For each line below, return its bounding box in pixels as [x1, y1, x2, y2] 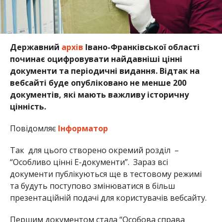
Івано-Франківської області [83, 41, 200, 53]
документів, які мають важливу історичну [9, 89, 189, 100]
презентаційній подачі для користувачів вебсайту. [9, 192, 207, 203]
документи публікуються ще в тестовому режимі [9, 168, 202, 179]
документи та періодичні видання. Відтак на [9, 65, 200, 76]
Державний [9, 41, 61, 53]
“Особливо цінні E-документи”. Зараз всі [9, 156, 168, 167]
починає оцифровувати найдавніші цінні [9, 53, 182, 64]
